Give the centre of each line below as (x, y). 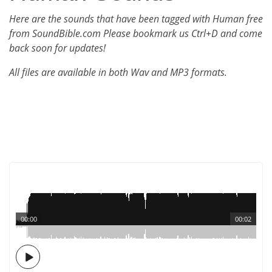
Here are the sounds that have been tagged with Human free (136, 19)
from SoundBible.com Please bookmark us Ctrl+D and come (136, 33)
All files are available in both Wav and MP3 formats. (118, 72)
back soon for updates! (57, 48)
